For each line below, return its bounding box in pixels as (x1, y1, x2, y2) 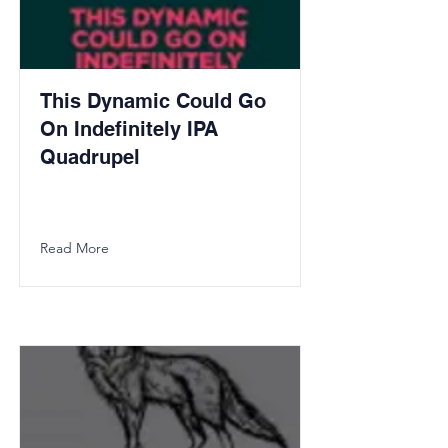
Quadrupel (40, 145, 140, 169)
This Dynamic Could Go (40, 89, 266, 113)
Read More (40, 239, 109, 257)
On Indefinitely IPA (40, 117, 218, 141)
